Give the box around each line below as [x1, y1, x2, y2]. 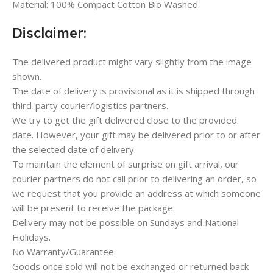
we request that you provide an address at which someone [12, 187, 261, 200]
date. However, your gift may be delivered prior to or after [12, 129, 260, 141]
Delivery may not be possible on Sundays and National [12, 216, 239, 229]
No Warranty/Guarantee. [12, 246, 116, 258]
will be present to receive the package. [12, 202, 175, 214]
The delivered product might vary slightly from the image [12, 55, 252, 68]
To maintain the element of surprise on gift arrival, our [12, 158, 239, 171]
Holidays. [12, 231, 51, 244]
